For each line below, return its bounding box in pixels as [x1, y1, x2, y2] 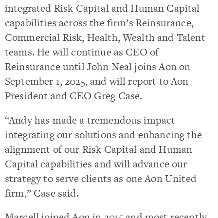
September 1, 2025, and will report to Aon [5, 74, 189, 89]
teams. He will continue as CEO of [5, 45, 159, 59]
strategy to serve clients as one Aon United [5, 171, 197, 185]
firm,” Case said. [5, 185, 79, 200]
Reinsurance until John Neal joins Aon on [5, 59, 191, 74]
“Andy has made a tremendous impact [5, 112, 176, 127]
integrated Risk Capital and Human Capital [5, 1, 200, 16]
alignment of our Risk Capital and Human [5, 142, 193, 156]
